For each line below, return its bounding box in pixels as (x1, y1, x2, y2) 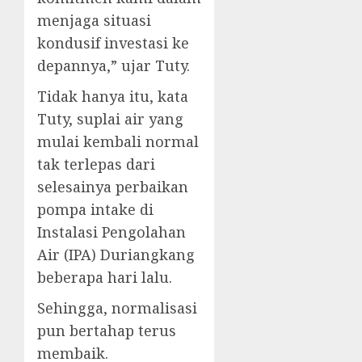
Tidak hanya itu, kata (37, 86, 188, 106)
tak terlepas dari (37, 154, 155, 174)
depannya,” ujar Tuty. (37, 56, 190, 75)
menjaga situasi (37, 11, 151, 30)
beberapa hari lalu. (37, 267, 172, 287)
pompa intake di (37, 200, 154, 219)
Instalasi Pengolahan (37, 222, 186, 242)
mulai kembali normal (37, 132, 199, 151)
